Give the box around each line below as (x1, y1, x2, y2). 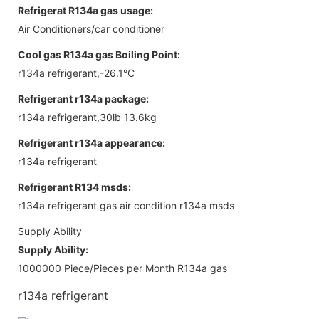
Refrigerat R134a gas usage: (18, 4, 153, 16)
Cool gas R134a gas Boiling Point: (18, 48, 180, 61)
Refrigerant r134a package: (18, 92, 149, 105)
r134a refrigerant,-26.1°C (18, 66, 135, 79)
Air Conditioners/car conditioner (18, 22, 164, 35)
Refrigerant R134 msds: (18, 180, 131, 193)
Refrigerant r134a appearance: (18, 136, 165, 149)
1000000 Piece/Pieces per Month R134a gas (18, 261, 227, 274)
